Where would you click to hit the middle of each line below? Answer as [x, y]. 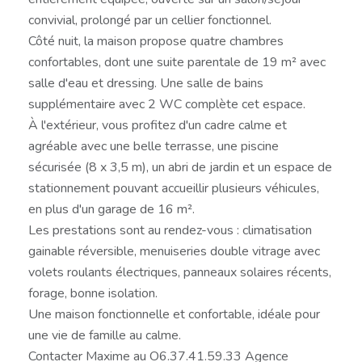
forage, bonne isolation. [93, 293]
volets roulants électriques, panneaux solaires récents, [180, 272]
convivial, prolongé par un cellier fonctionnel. [150, 20]
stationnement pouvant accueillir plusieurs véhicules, [174, 188]
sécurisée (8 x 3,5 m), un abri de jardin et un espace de [180, 167]
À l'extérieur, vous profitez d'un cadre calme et [158, 125]
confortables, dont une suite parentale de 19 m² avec [177, 62]
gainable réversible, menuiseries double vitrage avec [174, 251]
